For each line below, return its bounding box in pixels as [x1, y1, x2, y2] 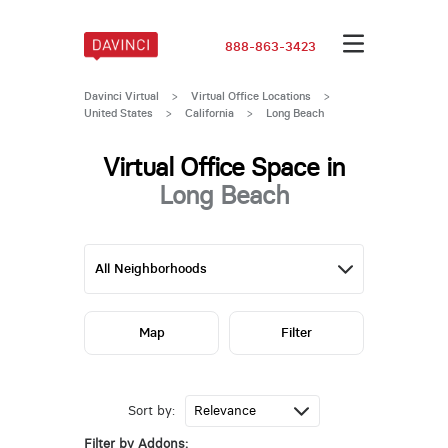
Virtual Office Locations [190, 88, 311, 103]
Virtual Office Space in [102, 151, 346, 183]
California [184, 105, 234, 120]
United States [83, 105, 153, 120]
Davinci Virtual [83, 88, 159, 103]
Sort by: [127, 403, 175, 419]
